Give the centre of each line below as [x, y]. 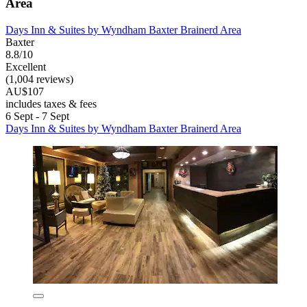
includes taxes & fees [51, 103]
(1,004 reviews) [39, 79]
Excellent [26, 66]
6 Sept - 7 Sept [37, 116]
